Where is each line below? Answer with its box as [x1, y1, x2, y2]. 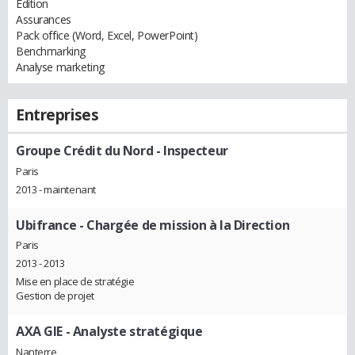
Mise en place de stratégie [16, 274, 135, 289]
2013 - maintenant [16, 181, 96, 197]
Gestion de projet [16, 288, 94, 303]
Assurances [16, 12, 71, 27]
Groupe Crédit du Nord [16, 142, 154, 159]
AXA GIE [16, 323, 63, 341]
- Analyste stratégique [63, 323, 203, 341]
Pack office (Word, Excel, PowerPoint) [16, 28, 198, 43]
